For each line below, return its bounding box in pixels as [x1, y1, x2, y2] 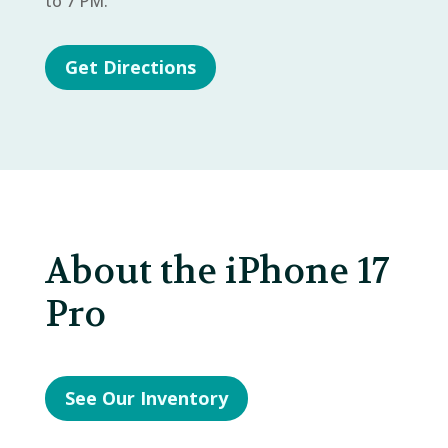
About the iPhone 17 [44, 247, 389, 294]
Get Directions [64, 55, 196, 80]
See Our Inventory [64, 386, 228, 411]
